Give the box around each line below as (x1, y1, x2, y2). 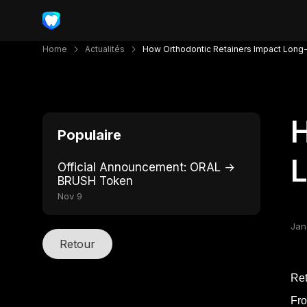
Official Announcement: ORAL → (58, 160, 235, 174)
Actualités (85, 44, 125, 54)
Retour (60, 237, 95, 251)
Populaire (58, 127, 121, 143)
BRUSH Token (58, 174, 133, 188)
